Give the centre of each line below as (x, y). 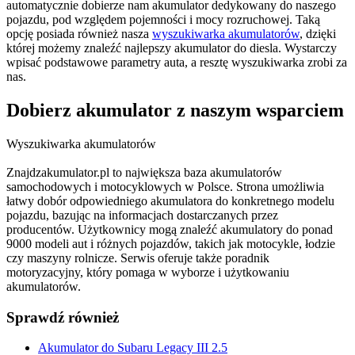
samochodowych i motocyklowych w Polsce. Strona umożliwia (165, 186)
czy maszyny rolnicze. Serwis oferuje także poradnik (138, 258)
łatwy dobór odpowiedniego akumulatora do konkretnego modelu (170, 200)
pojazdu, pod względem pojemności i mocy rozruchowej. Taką (163, 19)
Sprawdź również (63, 317)
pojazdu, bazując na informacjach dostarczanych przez (142, 215)
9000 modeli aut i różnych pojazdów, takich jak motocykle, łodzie (171, 243)
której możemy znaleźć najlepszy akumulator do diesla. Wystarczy (172, 48)
